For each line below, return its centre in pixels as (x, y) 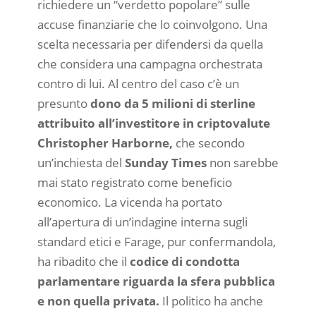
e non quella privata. (99, 300)
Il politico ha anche (212, 300)
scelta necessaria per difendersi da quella (150, 44)
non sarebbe (244, 162)
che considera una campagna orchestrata (150, 63)
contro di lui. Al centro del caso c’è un (138, 83)
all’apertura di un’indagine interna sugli (142, 221)
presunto (63, 103)
